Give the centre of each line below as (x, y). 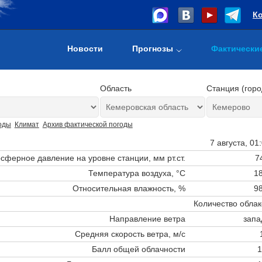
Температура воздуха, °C (137, 173)
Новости (85, 49)
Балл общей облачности (138, 249)
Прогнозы (153, 49)
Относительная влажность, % (129, 188)
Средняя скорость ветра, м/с (130, 234)
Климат (27, 125)
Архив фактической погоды (87, 125)
